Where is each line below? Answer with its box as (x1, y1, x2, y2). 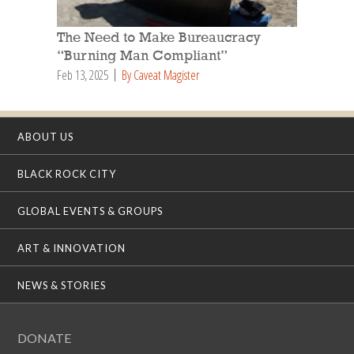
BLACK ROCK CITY (17, 167, 117, 180)
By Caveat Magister (122, 66, 199, 84)
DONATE (17, 330, 72, 345)
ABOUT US (17, 130, 74, 143)
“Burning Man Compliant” (57, 48, 228, 63)
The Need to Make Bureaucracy (57, 30, 261, 45)
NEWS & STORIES (17, 278, 107, 292)
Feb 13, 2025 (57, 66, 108, 84)
